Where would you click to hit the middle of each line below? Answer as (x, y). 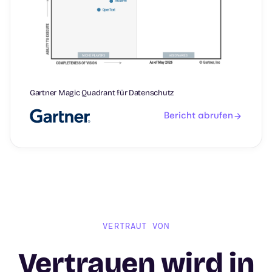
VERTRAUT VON (136, 226)
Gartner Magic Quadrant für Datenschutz (102, 93)
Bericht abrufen (199, 116)
